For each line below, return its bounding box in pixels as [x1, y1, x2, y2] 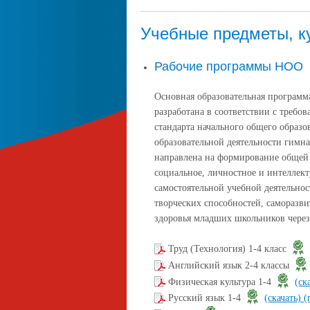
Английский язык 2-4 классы [168, 259, 292, 271]
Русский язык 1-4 [168, 293, 244, 304]
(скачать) [264, 293, 304, 304]
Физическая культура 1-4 [168, 276, 274, 287]
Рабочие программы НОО [154, 60, 303, 74]
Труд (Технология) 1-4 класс [168, 243, 289, 254]
